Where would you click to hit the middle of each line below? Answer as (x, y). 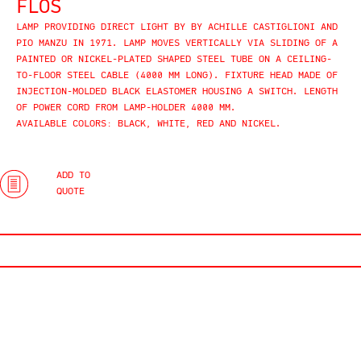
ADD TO (73, 176)
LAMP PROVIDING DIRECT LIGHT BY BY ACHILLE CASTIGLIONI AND (177, 28)
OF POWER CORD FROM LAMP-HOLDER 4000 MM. (126, 108)
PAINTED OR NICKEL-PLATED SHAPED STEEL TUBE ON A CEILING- (174, 60)
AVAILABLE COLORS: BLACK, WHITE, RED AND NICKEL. (149, 124)
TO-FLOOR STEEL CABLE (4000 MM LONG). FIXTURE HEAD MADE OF (177, 76)
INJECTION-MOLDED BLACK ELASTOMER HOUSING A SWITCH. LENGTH (177, 92)
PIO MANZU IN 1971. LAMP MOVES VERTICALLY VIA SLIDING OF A (177, 44)
